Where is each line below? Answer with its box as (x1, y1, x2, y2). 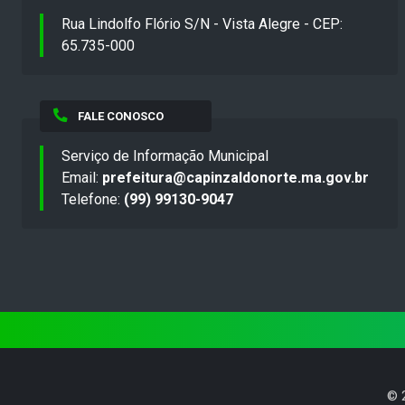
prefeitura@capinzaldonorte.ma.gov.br (102, 169, 369, 187)
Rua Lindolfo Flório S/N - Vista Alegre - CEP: (61, 15, 343, 33)
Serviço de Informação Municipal (61, 147, 268, 165)
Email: (61, 169, 102, 187)
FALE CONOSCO (77, 109, 164, 124)
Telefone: (61, 191, 124, 209)
